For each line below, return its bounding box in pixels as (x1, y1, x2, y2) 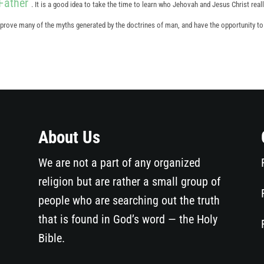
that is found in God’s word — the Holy (38, 212, 217, 227)
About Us (38, 127, 100, 148)
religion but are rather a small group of (38, 174, 220, 189)
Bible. (38, 231, 65, 246)
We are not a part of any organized (38, 156, 200, 170)
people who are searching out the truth (38, 193, 220, 208)
